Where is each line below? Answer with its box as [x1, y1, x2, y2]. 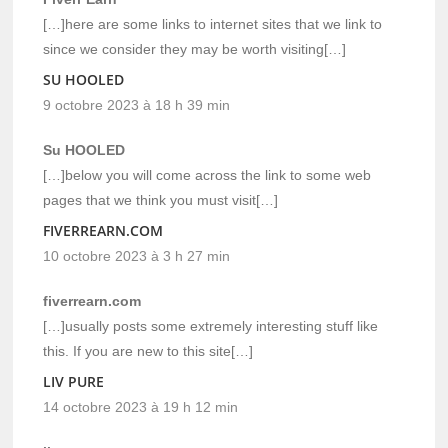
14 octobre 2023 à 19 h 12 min [43, 398, 239, 415]
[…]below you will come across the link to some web [43, 166, 372, 183]
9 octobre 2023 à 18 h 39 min [43, 96, 231, 113]
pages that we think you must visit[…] [43, 191, 279, 208]
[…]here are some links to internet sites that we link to [43, 15, 383, 32]
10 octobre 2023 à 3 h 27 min [43, 247, 231, 264]
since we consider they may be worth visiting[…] [43, 40, 347, 57]
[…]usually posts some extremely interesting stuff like [43, 317, 379, 334]
